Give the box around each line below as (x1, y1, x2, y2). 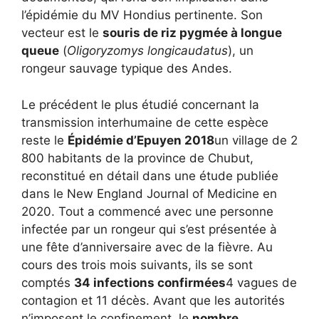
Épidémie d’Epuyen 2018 (68, 132, 214, 147)
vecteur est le (21, 26, 103, 40)
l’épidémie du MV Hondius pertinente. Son (21, 8, 263, 22)
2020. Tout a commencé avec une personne (21, 204, 273, 219)
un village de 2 (214, 132, 298, 147)
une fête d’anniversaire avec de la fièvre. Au (21, 239, 273, 254)
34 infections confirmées (74, 275, 226, 290)
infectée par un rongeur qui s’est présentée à (21, 221, 277, 236)
